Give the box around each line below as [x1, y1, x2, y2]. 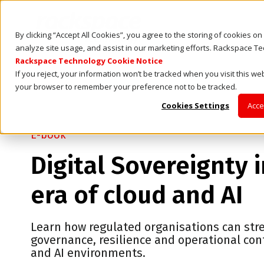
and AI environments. [31, 246, 146, 260]
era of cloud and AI [31, 180, 243, 210]
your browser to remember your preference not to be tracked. [15, 81, 237, 92]
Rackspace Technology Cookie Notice [15, 55, 163, 66]
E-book [31, 128, 66, 141]
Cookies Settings [161, 100, 229, 111]
